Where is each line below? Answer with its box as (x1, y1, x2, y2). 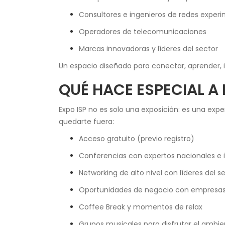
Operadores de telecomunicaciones (79, 27, 206, 37)
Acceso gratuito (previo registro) (79, 134, 194, 144)
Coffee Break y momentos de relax (79, 202, 202, 212)
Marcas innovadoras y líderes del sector (79, 44, 218, 54)
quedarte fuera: (59, 117, 114, 127)
